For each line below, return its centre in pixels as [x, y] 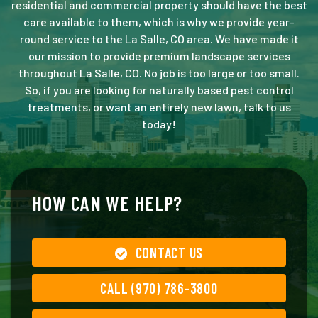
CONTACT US [169, 253]
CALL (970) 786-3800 [159, 289]
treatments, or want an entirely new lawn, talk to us [159, 107]
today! [159, 124]
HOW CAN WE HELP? [107, 203]
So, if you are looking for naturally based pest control [159, 90]
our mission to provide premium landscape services [159, 56]
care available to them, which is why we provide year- [159, 22]
